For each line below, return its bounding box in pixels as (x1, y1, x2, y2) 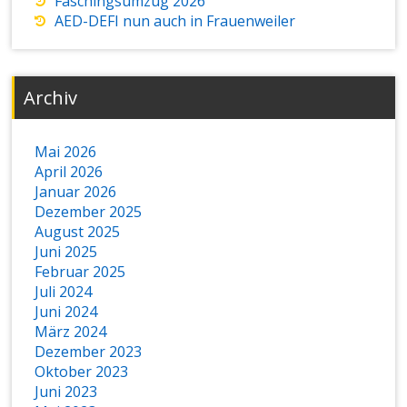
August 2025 (35, 222, 121, 243)
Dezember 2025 (35, 202, 143, 223)
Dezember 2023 (35, 342, 143, 362)
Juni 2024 (35, 302, 98, 323)
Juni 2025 (35, 242, 98, 263)
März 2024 (35, 322, 107, 342)
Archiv (24, 85, 78, 111)
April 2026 (35, 162, 104, 183)
